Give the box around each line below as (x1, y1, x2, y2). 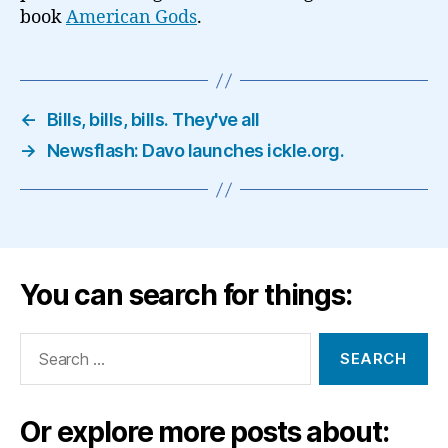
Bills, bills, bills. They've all (46, 109, 260, 130)
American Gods (66, 6, 197, 29)
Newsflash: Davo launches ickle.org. (46, 140, 345, 161)
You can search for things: (20, 278, 352, 312)
